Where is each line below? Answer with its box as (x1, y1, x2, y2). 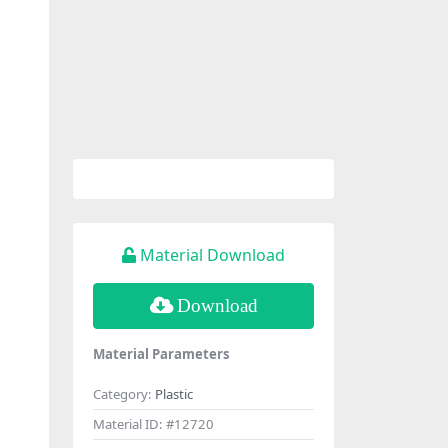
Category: (93, 384, 155, 403)
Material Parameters (93, 344, 230, 363)
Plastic (155, 384, 193, 403)
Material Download (140, 243, 285, 266)
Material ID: (93, 414, 166, 433)
